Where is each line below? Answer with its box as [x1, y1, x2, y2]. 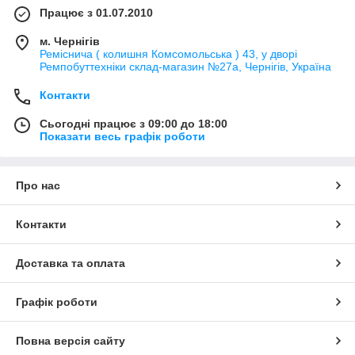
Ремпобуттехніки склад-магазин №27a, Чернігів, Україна [40, 59, 331, 73]
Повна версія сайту [16, 334, 125, 347]
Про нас [16, 178, 60, 192]
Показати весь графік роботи [40, 129, 205, 143]
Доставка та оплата [16, 256, 125, 269]
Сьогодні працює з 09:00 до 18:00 [40, 116, 227, 130]
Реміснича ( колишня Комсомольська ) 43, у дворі [40, 47, 297, 60]
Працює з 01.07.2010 [40, 6, 153, 19]
